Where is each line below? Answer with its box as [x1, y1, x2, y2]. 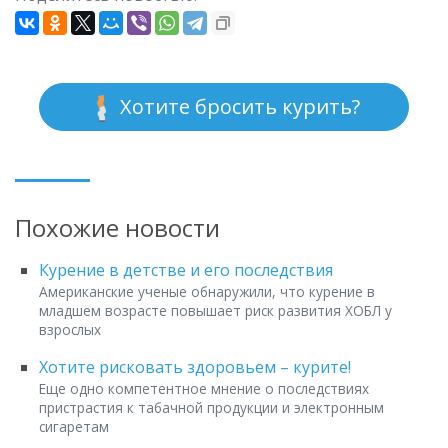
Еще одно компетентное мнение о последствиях [39, 379, 369, 399]
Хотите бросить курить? [115, 93, 360, 121]
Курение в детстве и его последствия [39, 259, 333, 282]
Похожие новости [15, 211, 220, 245]
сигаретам [39, 417, 109, 437]
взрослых [39, 320, 101, 340]
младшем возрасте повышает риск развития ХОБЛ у [39, 301, 392, 321]
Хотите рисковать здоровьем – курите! [39, 356, 351, 379]
